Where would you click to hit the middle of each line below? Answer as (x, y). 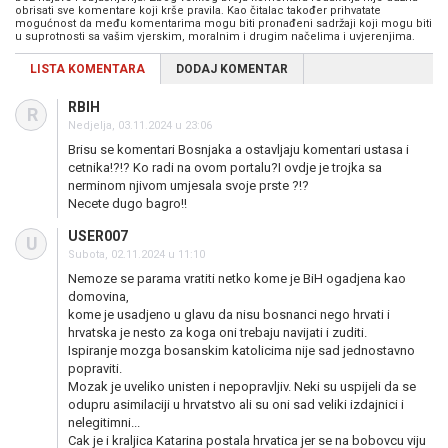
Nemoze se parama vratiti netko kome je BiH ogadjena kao (237, 278)
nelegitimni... (104, 422)
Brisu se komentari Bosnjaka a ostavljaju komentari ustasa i (238, 149)
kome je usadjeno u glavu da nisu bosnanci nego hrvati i (229, 314)
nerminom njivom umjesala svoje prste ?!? (188, 185)
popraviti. (95, 368)
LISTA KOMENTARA (87, 69)
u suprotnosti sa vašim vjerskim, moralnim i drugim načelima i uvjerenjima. (215, 36)
